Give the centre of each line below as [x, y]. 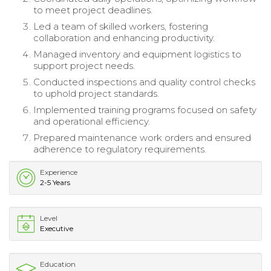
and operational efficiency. [92, 121]
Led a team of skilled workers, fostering [121, 26]
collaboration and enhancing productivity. [124, 38]
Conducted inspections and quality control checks [144, 82]
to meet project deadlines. [93, 10]
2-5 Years [55, 182]
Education [58, 264]
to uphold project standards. [96, 93]
